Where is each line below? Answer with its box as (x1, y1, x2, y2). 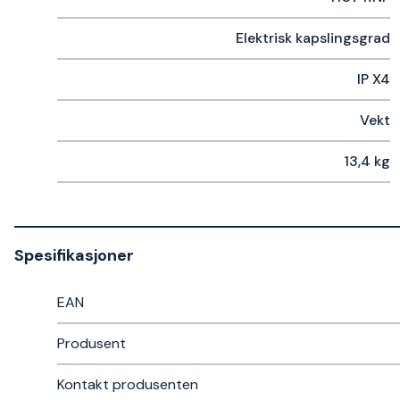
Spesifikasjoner (14, 245, 134, 266)
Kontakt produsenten (57, 375, 198, 394)
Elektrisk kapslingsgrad (236, 29, 390, 47)
